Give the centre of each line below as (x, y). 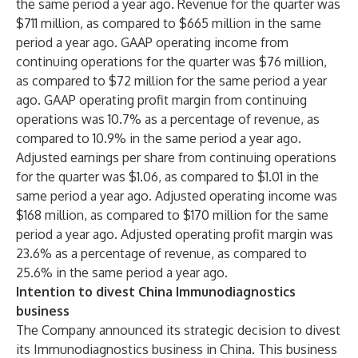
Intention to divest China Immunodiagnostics (156, 292)
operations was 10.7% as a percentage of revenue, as (168, 119)
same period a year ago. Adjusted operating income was (177, 196)
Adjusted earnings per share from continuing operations (176, 157)
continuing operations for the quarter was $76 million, (171, 62)
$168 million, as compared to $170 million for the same (172, 215)
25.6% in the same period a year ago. (122, 272)
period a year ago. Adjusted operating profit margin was (175, 234)
